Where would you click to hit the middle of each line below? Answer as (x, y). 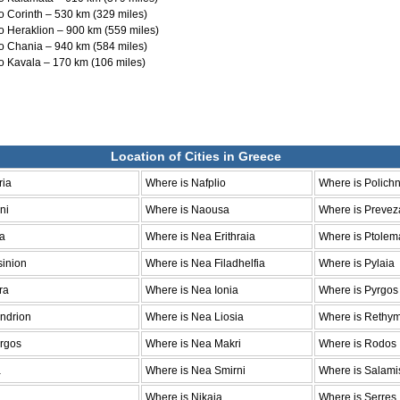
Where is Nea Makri (193, 343)
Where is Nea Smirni (196, 370)
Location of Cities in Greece (196, 156)
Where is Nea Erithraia (200, 236)
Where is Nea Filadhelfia (205, 263)
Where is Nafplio (186, 183)
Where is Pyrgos (358, 290)
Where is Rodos (358, 343)
